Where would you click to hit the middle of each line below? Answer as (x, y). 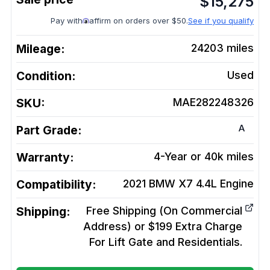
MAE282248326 (213, 102)
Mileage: (40, 49)
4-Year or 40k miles (204, 156)
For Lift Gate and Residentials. (166, 242)
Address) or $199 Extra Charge (163, 226)
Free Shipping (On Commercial (164, 211)
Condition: (46, 76)
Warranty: (45, 157)
